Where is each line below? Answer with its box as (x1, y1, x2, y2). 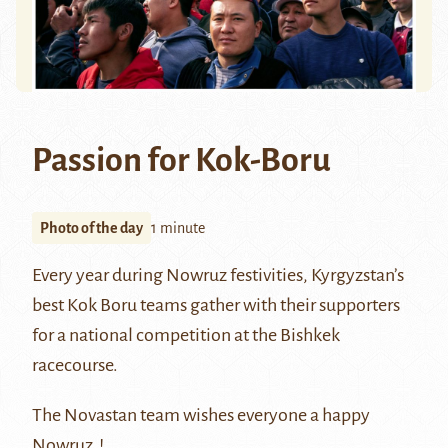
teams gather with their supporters (137, 295, 400, 316)
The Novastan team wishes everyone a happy (32, 405, 370, 426)
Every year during (32, 265, 166, 286)
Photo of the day (40, 220, 143, 237)
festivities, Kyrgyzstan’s (227, 265, 404, 286)
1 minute (151, 220, 205, 237)
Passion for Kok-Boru (32, 142, 331, 179)
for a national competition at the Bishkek (32, 325, 340, 346)
